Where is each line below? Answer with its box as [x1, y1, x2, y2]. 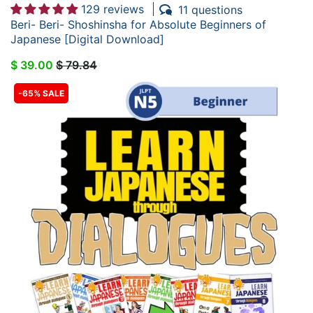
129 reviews [81, 2, 144, 17]
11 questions [178, 3, 242, 17]
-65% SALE [18, 88, 64, 99]
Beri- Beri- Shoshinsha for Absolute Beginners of [10, 17, 266, 32]
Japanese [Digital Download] [10, 32, 164, 47]
